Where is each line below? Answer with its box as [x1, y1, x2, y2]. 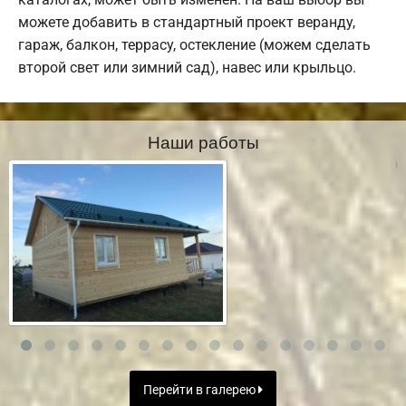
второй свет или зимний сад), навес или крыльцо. [18, 59, 356, 77]
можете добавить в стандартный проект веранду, [18, 14, 355, 32]
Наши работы [147, 129, 259, 154]
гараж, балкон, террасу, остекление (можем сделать [18, 36, 371, 54]
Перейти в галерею [143, 382, 258, 398]
